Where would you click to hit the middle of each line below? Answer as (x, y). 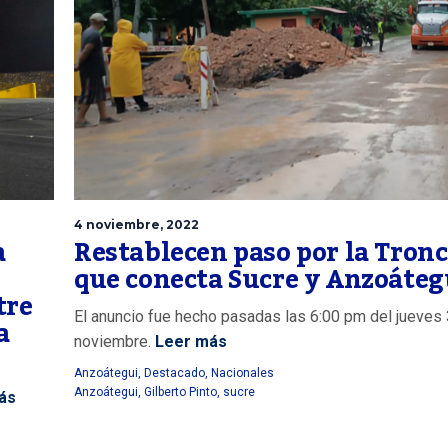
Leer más (189, 341)
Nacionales (242, 372)
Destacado (174, 372)
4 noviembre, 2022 (136, 224)
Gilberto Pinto (180, 391)
